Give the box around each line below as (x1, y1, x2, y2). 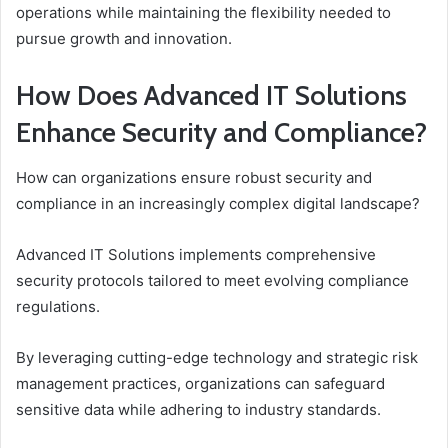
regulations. (16, 296, 100, 316)
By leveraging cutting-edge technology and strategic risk (16, 347, 418, 367)
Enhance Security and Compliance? (16, 116, 427, 150)
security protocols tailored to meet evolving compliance (16, 270, 409, 290)
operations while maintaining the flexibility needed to (16, 3, 391, 23)
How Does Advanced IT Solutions (16, 79, 407, 113)
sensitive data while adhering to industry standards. (16, 399, 381, 419)
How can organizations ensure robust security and (16, 167, 372, 187)
